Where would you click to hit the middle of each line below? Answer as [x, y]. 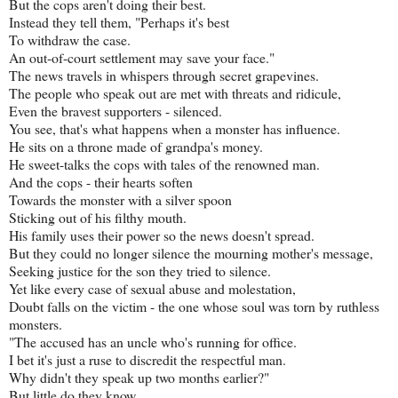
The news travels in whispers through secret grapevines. [164, 75]
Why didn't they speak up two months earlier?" [139, 377]
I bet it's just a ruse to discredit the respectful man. [147, 359]
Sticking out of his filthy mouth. [98, 217]
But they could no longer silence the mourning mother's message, [191, 252]
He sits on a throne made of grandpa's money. [136, 146]
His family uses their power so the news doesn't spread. [162, 235]
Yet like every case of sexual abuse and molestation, [152, 288]
